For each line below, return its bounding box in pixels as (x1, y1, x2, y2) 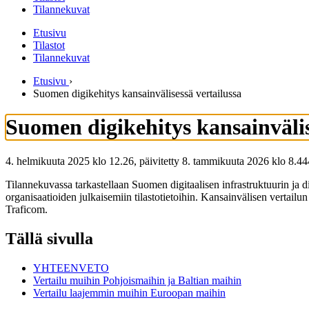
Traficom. (6, 203, 48, 215)
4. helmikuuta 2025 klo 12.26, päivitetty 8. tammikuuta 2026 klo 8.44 (6, 154, 308, 167)
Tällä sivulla (6, 229, 93, 248)
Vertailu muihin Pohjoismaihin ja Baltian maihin (33, 274, 241, 286)
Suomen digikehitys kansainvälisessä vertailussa (33, 88, 241, 99)
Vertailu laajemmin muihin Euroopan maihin (33, 286, 226, 299)
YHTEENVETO (33, 261, 109, 274)
